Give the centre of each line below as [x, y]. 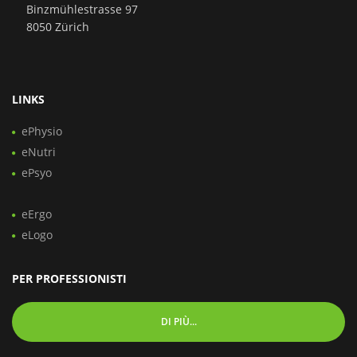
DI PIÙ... [178, 321]
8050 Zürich [58, 26]
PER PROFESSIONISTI [69, 278]
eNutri [39, 151]
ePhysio [42, 131]
